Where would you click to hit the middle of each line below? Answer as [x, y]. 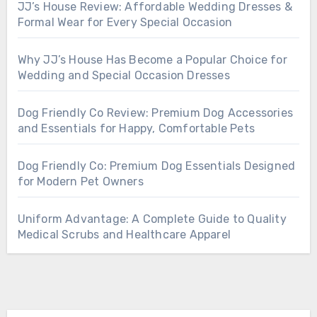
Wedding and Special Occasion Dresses [123, 75]
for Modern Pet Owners [80, 181]
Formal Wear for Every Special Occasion [125, 22]
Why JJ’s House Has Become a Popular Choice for [152, 59]
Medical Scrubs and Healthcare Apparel [124, 234]
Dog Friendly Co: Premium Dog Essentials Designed [156, 166]
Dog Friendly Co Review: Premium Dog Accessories [155, 113]
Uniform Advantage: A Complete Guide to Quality [152, 219]
